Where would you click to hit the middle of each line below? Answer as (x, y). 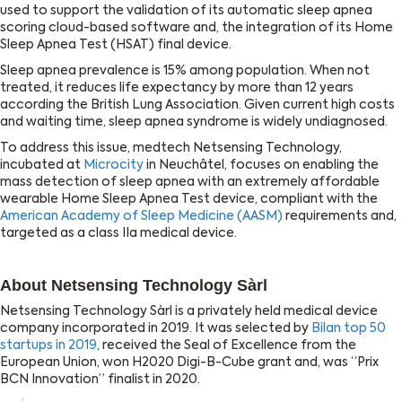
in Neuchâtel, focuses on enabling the (261, 165)
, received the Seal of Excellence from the (227, 345)
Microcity (114, 165)
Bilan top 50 (349, 328)
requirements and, (340, 216)
